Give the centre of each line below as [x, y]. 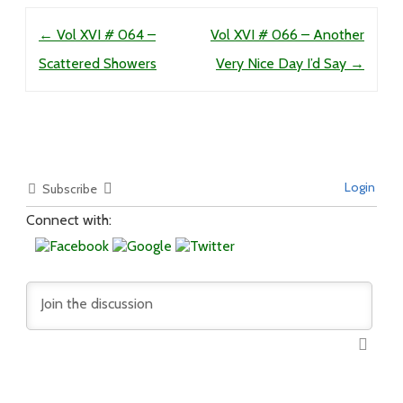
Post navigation [76, 21]
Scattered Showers [98, 63]
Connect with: [69, 220]
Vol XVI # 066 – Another [287, 35]
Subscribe [70, 189]
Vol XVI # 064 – [104, 35]
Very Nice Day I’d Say [283, 63]
